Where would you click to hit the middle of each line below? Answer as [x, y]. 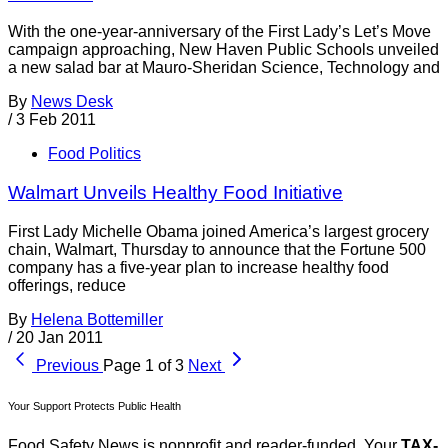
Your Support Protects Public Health [94, 405]
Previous [67, 365]
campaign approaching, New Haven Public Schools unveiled [223, 50]
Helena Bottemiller [97, 319]
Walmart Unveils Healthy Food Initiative [175, 193]
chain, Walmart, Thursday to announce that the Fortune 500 [217, 249]
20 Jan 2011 [59, 337]
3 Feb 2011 [56, 120]
